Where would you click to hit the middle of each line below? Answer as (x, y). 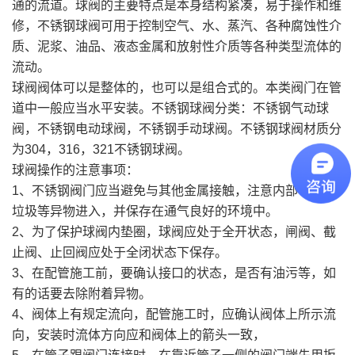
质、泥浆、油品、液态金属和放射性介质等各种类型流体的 (177, 46)
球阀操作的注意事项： (75, 170)
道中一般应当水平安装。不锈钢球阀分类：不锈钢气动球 (170, 108)
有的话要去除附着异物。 (82, 293)
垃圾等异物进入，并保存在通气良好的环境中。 (145, 211)
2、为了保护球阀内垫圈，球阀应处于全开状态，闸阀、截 (174, 231)
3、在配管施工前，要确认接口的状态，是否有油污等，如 (174, 273)
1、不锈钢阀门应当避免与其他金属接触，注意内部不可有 (174, 190)
